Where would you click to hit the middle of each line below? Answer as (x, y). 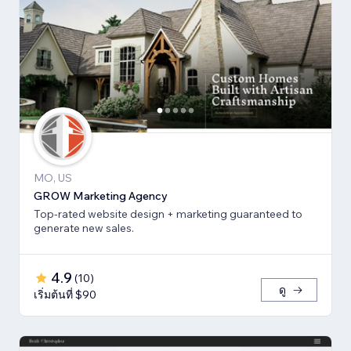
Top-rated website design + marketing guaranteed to (168, 214)
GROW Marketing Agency (101, 196)
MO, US (53, 178)
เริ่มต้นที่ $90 (65, 295)
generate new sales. (84, 228)
